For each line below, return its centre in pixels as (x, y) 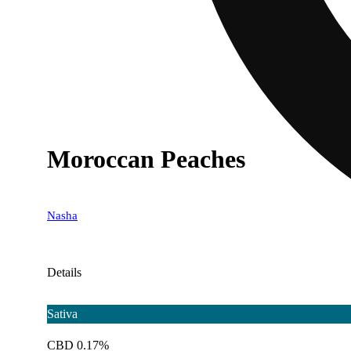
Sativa (62, 313)
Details (64, 272)
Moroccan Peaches (146, 159)
